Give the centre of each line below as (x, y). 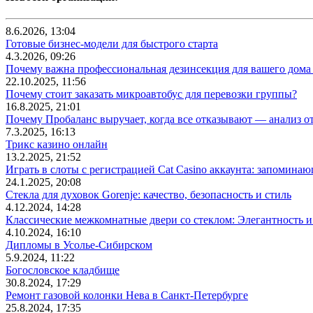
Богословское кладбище (63, 270)
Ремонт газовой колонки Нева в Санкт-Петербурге (127, 296)
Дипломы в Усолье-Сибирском (79, 245)
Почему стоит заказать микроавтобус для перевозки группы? (151, 94)
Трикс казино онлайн (57, 145)
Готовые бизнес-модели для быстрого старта (112, 44)
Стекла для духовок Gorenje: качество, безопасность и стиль (148, 195)
